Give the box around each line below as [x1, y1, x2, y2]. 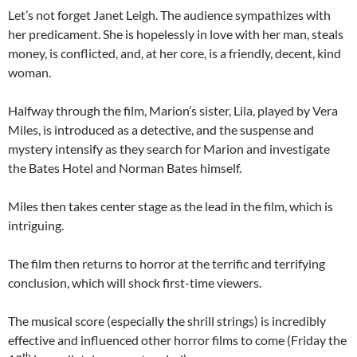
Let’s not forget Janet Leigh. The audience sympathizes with [8, 7, 331, 22]
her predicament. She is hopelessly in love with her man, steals [8, 26, 343, 41]
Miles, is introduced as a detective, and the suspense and [8, 122, 314, 137]
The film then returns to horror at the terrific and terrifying [8, 256, 325, 271]
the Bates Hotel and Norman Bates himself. [8, 160, 241, 175]
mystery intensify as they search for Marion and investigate [8, 141, 330, 156]
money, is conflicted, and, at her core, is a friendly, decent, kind [8, 45, 341, 61]
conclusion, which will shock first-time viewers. [8, 275, 261, 290]
